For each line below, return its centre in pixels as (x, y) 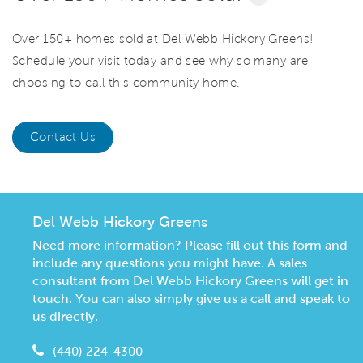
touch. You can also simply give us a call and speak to (191, 298)
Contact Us (63, 137)
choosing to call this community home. (126, 82)
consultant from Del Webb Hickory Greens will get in (190, 280)
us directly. (65, 316)
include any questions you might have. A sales (170, 263)
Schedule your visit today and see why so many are (160, 60)
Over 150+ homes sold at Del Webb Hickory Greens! (163, 38)
